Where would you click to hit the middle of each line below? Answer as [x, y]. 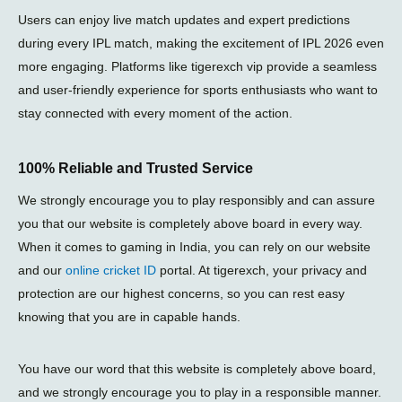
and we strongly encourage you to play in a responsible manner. [200, 392]
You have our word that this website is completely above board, [197, 368]
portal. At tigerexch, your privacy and [262, 271]
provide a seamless [320, 66]
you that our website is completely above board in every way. [190, 224]
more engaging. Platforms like [105, 66]
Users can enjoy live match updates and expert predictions [184, 19]
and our [42, 271]
